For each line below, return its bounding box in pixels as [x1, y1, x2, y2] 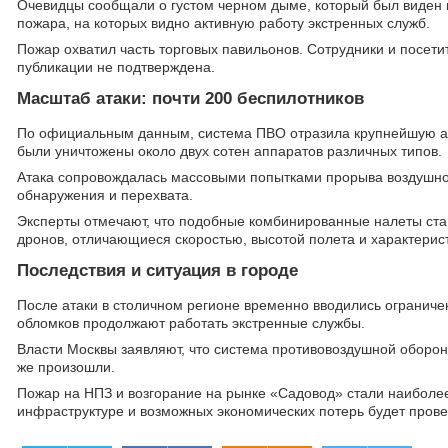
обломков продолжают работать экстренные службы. [17, 315, 365, 331]
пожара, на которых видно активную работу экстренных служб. [17, 15, 430, 31]
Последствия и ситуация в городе [17, 261, 298, 280]
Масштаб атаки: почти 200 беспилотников [17, 89, 364, 108]
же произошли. [17, 359, 115, 375]
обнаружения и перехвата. [17, 187, 193, 203]
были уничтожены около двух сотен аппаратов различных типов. [17, 143, 442, 159]
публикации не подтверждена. [17, 59, 215, 75]
